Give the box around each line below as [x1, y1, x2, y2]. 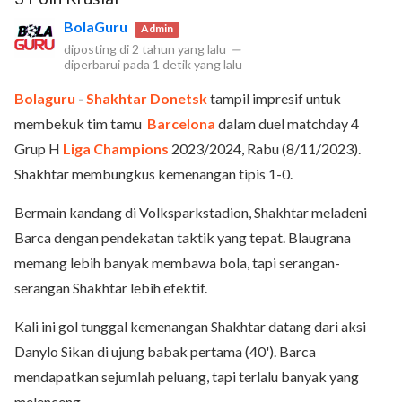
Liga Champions [63, 139, 169, 157]
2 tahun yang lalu [132, 40, 226, 57]
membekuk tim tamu [14, 114, 144, 132]
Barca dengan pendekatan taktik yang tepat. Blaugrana [14, 228, 351, 246]
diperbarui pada [64, 56, 153, 72]
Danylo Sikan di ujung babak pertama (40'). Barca [14, 342, 316, 360]
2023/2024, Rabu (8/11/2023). [169, 139, 361, 157]
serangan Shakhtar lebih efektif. [14, 278, 207, 296]
